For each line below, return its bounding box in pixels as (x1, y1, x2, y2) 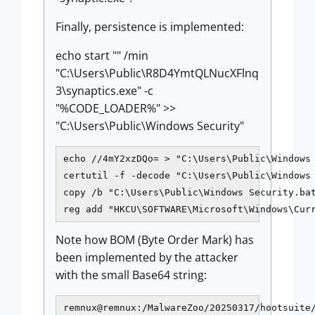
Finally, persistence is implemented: (56, 19, 244, 35)
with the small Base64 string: (56, 267, 207, 283)
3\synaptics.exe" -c (56, 83, 153, 99)
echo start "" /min (56, 48, 148, 64)
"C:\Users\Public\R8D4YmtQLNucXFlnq (56, 65, 259, 82)
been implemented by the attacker (56, 250, 238, 266)
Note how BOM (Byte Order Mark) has (56, 232, 254, 248)
